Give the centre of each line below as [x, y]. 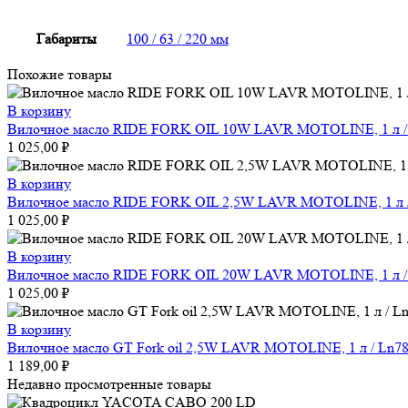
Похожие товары [60, 75]
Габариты [66, 39]
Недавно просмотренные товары [109, 384]
